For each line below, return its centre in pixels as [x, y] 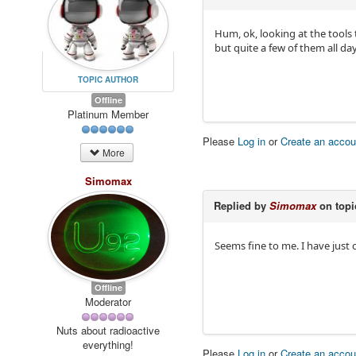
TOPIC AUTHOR [108, 79]
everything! [108, 345]
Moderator [108, 301]
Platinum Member [108, 114]
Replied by [242, 206]
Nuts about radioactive [108, 331]
